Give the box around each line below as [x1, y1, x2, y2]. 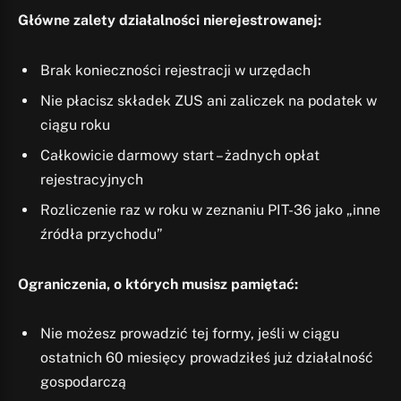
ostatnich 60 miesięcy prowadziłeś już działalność [40, 349, 373, 367]
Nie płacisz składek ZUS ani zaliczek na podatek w [40, 91, 377, 109]
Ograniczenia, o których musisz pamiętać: [18, 275, 298, 293]
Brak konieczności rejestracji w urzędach [40, 61, 311, 79]
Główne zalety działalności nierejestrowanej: [18, 12, 321, 30]
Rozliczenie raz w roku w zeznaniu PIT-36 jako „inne [40, 200, 380, 218]
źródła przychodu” [40, 225, 163, 243]
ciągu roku [40, 115, 110, 133]
